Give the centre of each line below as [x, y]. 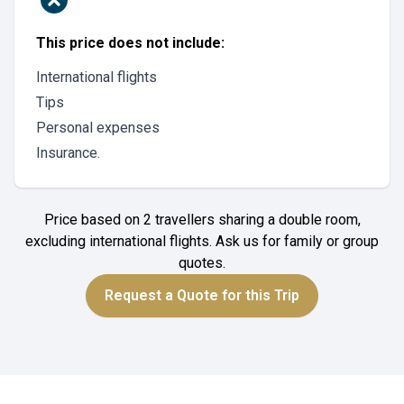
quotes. [202, 263]
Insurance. [68, 153]
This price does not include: [130, 43]
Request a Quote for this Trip [202, 295]
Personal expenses [98, 128]
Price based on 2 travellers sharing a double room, [202, 220]
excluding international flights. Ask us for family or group [202, 241]
